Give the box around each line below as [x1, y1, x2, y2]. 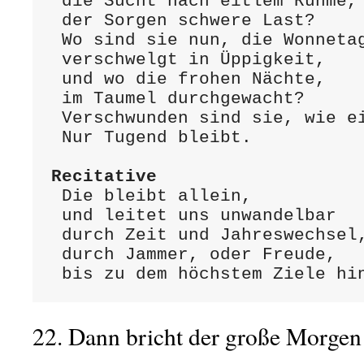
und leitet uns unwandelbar [50, 206, 62, 225]
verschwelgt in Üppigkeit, [50, 50, 62, 69]
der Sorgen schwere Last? [50, 11, 62, 30]
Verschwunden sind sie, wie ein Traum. [50, 108, 62, 128]
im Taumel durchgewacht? [50, 89, 62, 108]
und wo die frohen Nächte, [50, 69, 62, 89]
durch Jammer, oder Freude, [50, 245, 62, 264]
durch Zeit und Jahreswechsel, [50, 225, 62, 245]
